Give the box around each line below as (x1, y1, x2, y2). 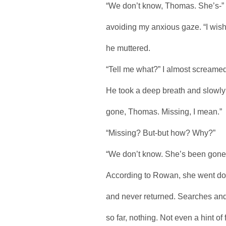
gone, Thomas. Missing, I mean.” (106, 107, 222, 116)
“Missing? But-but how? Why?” (106, 128, 215, 137)
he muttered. (106, 43, 150, 52)
